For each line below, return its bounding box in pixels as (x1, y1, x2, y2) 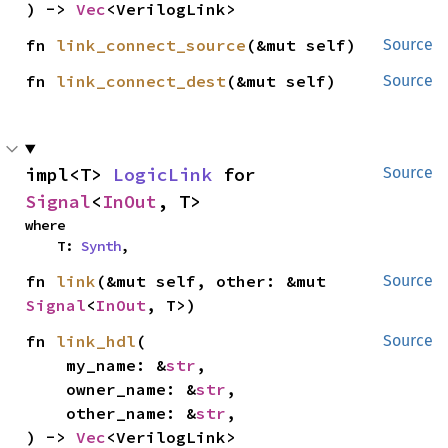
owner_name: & (66, 378, 197, 399)
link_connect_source (56, 34, 247, 55)
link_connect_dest (56, 70, 227, 91)
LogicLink (113, 162, 212, 186)
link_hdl (56, 330, 137, 351)
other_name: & (66, 402, 197, 423)
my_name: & (66, 354, 167, 375)
